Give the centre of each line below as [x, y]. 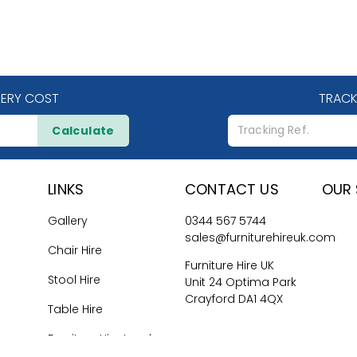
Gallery [68, 221]
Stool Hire [75, 280]
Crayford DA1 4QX [234, 299]
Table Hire [76, 310]
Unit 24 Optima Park [241, 282]
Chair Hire [75, 251]
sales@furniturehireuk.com [260, 238]
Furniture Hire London [108, 339]
